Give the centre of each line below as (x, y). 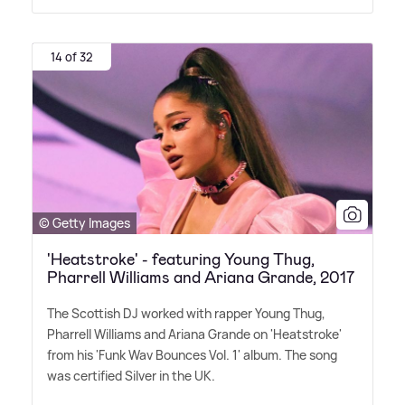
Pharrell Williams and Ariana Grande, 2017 (201, 278)
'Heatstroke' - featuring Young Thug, (181, 260)
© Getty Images (85, 223)
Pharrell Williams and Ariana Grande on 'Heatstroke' (194, 334)
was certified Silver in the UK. (131, 376)
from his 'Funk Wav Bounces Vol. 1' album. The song (192, 355)
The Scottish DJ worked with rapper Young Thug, (186, 314)
